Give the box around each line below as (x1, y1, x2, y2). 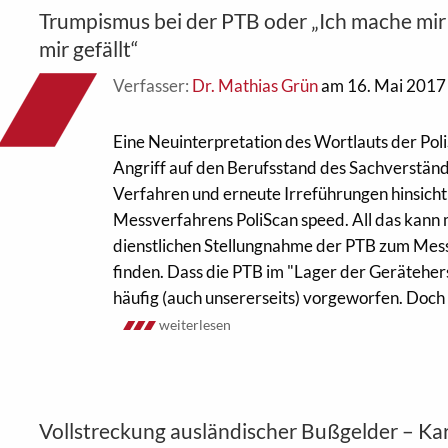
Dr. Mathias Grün (191, 75, 318, 96)
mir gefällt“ (38, 36, 139, 61)
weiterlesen (158, 316, 231, 333)
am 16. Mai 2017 (317, 75, 446, 96)
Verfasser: (112, 75, 192, 96)
